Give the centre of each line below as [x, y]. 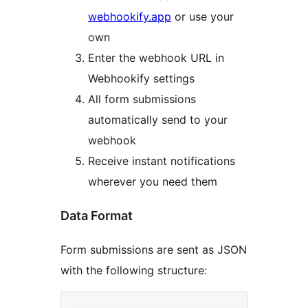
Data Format [97, 215]
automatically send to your [158, 119]
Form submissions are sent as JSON [154, 249]
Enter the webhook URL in [156, 57]
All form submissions [142, 99]
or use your [202, 16]
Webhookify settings [141, 78]
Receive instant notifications [162, 161]
